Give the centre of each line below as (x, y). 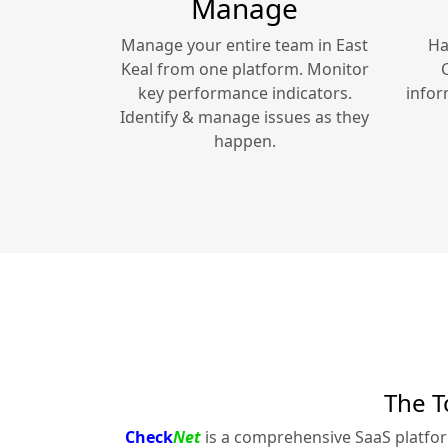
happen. (244, 141)
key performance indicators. (244, 93)
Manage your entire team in (228, 45)
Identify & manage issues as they (244, 117)
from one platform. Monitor (260, 69)
